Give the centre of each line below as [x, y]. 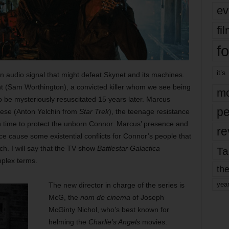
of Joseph [147, 197]
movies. [153, 222]
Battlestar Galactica [128, 148]
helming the [68, 222]
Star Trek [94, 111]
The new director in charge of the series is [116, 185]
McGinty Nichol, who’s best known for [109, 210]
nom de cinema [105, 197]
